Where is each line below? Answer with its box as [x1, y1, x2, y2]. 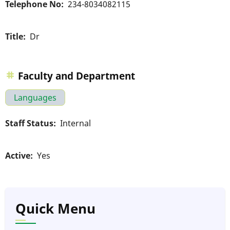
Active [5, 150, 30, 162]
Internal [60, 118, 91, 129]
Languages [14, 92, 56, 103]
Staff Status [5, 118, 53, 129]
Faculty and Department [18, 69, 135, 83]
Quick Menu [15, 200, 95, 218]
